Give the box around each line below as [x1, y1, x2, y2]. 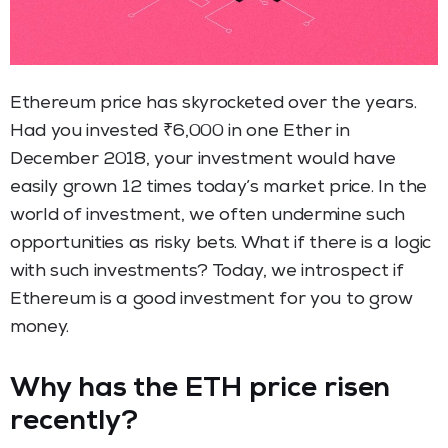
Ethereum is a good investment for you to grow [10, 290, 413, 309]
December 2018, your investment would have [10, 150, 396, 169]
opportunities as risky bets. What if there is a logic [10, 234, 432, 253]
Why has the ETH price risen [10, 375, 391, 404]
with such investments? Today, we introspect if [10, 262, 404, 281]
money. [10, 318, 70, 337]
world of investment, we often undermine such [10, 206, 405, 225]
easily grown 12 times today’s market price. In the [10, 178, 427, 197]
